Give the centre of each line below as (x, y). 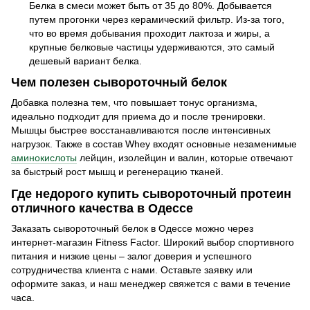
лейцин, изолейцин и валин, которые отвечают (185, 158)
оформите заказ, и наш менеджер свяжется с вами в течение (151, 284)
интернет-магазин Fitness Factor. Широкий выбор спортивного (153, 242)
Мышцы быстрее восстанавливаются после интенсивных (141, 130)
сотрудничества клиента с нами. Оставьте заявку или (132, 270)
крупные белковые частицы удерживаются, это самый (152, 47)
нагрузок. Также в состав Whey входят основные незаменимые (154, 144)
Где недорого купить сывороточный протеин (151, 193)
